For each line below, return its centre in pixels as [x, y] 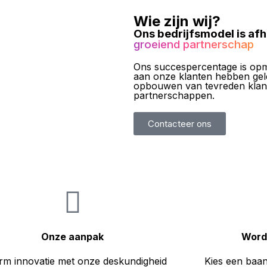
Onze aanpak [73, 236]
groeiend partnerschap [194, 45]
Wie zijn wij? [177, 21]
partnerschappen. [174, 96]
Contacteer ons [180, 124]
